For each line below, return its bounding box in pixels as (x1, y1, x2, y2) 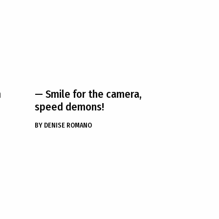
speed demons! (35, 100, 104, 113)
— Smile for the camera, (35, 88, 142, 101)
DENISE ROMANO (44, 121, 92, 130)
